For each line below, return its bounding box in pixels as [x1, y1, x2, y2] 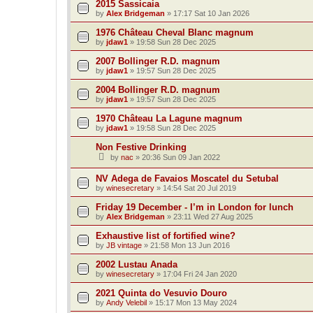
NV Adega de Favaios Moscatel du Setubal [96, 173, 279, 184]
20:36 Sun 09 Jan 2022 [142, 152, 220, 161]
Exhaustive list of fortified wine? [96, 231, 235, 242]
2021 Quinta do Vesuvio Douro [96, 288, 227, 299]
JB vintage [106, 241, 142, 250]
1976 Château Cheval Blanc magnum [96, 27, 254, 38]
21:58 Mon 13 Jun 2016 [150, 241, 230, 250]
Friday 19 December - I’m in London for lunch [96, 202, 293, 213]
